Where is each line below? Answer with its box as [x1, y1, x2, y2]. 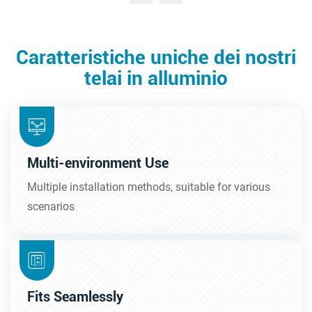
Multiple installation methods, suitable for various [27, 180, 270, 194]
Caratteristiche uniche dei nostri [16, 46, 296, 70]
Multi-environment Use [27, 155, 169, 172]
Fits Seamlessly [27, 288, 123, 306]
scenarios [27, 200, 75, 214]
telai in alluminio [84, 67, 228, 91]
